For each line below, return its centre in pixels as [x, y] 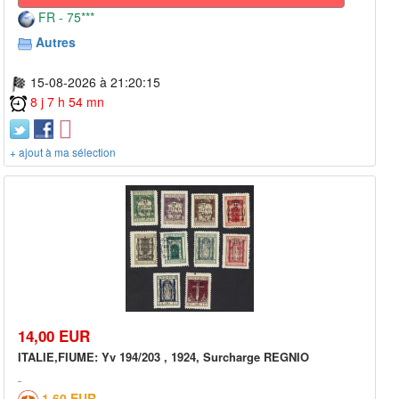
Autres [56, 42]
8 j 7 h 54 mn [67, 101]
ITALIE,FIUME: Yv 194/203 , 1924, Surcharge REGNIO [163, 357]
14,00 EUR [54, 336]
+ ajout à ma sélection [63, 151]
